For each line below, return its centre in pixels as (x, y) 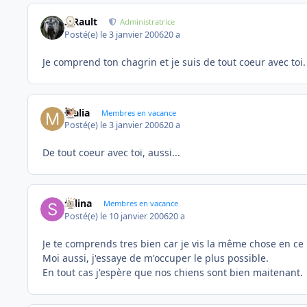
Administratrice (148, 22)
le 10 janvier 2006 (135, 216)
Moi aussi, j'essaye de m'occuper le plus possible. (156, 258)
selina (78, 204)
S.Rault (81, 22)
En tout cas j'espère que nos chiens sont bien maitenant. (173, 272)
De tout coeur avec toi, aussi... (111, 153)
